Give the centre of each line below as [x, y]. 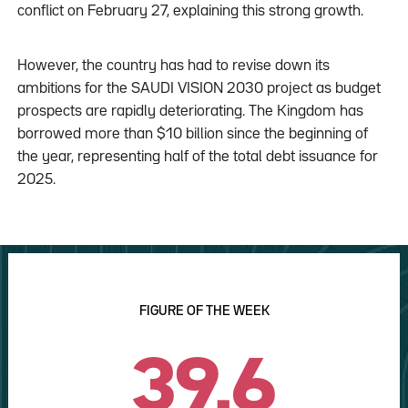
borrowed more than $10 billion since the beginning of [192, 135]
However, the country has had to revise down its [173, 66]
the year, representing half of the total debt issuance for [197, 158]
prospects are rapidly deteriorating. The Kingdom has [190, 112]
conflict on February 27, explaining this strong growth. [190, 12]
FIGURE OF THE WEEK [204, 311]
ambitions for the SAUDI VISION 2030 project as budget [199, 89]
